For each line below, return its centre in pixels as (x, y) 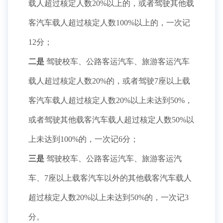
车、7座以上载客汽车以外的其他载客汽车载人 (110, 178)
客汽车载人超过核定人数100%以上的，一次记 (109, 23)
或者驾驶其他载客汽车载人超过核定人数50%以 (111, 120)
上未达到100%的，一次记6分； (83, 139)
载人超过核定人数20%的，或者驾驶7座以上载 (109, 81)
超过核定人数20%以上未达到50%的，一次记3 (109, 197)
